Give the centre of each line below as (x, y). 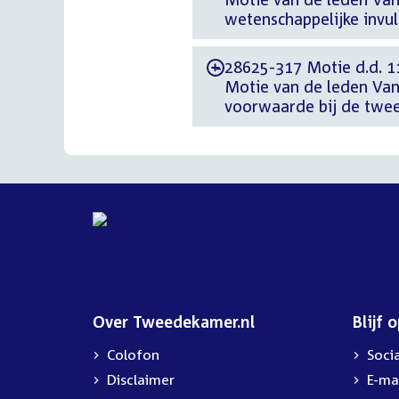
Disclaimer (141, 379)
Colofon (133, 354)
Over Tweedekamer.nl (174, 322)
